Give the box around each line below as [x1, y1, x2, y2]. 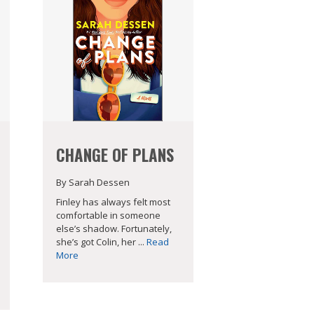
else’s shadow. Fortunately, [55, 222, 172, 235]
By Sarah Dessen [55, 175, 130, 189]
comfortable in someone [55, 209, 161, 222]
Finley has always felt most [55, 196, 170, 209]
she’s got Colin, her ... [55, 235, 146, 249]
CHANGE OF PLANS [55, 142, 174, 167]
